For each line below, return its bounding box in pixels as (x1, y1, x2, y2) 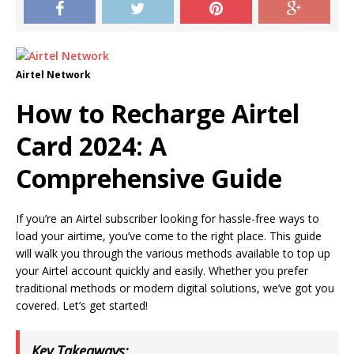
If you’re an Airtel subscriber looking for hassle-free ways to (16, 211, 319, 226)
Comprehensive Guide (16, 161, 282, 195)
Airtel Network (16, 68, 91, 81)
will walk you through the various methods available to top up (16, 246, 330, 261)
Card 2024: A (16, 129, 167, 163)
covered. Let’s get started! (16, 298, 148, 313)
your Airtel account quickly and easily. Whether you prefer (16, 263, 308, 278)
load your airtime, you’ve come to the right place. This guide (16, 228, 322, 243)
